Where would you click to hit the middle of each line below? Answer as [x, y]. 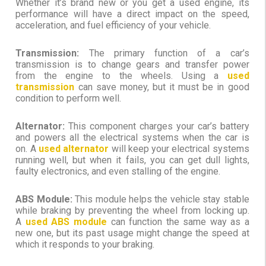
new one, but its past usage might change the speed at [132, 233]
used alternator [74, 149]
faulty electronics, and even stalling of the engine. [118, 172]
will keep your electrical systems [179, 149]
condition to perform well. [69, 99]
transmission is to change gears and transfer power [132, 65]
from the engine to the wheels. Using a [121, 76]
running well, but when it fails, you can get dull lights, [132, 160]
